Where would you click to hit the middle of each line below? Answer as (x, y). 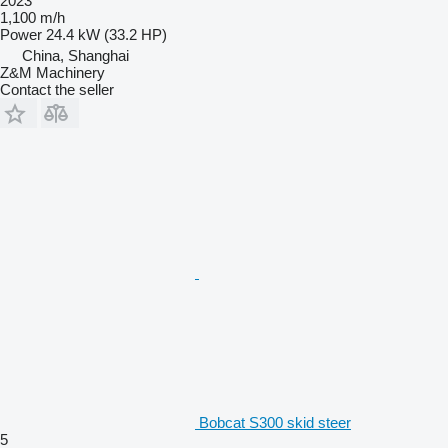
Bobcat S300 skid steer (275, 422)
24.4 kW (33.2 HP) (106, 34)
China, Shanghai (75, 55)
